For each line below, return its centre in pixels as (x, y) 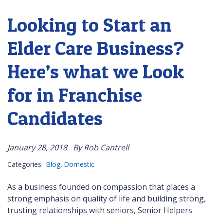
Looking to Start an (90, 25)
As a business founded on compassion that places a (101, 187)
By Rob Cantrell (101, 148)
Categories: (25, 164)
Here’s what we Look (96, 72)
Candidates (55, 118)
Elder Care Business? (96, 48)
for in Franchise (75, 95)
